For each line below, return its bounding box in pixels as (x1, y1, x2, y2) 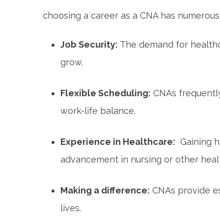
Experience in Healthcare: (60, 137, 175, 147)
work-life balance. (60, 106, 136, 116)
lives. (60, 203, 81, 213)
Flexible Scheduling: (60, 88, 151, 98)
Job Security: (60, 39, 118, 50)
